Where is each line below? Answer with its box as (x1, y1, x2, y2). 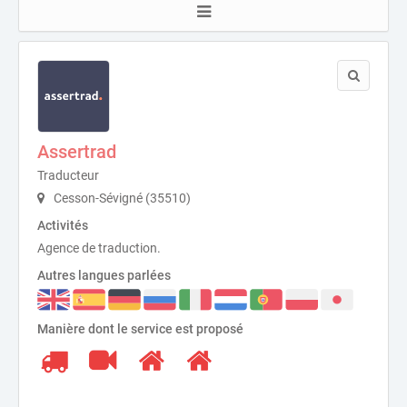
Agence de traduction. (37, 240, 161, 255)
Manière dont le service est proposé (37, 322, 243, 337)
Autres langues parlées (37, 267, 171, 283)
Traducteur (37, 167, 99, 183)
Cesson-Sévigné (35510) (51, 190, 191, 205)
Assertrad (37, 140, 116, 163)
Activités (37, 217, 88, 233)
